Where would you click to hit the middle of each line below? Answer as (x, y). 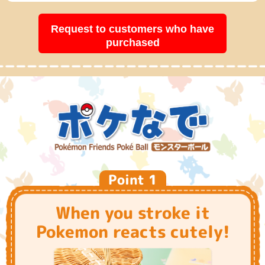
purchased (132, 43)
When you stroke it (132, 212)
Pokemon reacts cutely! (132, 231)
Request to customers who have (132, 29)
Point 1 (132, 179)
